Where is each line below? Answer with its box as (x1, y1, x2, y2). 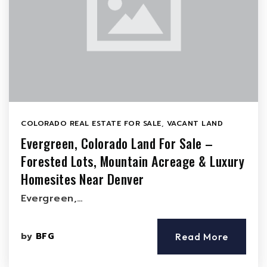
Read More (175, 231, 228, 243)
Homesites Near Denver (21, 169, 144, 188)
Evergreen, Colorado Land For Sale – (21, 133, 213, 153)
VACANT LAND (166, 118, 223, 129)
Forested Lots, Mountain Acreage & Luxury (21, 151, 244, 170)
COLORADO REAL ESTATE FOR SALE (21, 118, 162, 129)
